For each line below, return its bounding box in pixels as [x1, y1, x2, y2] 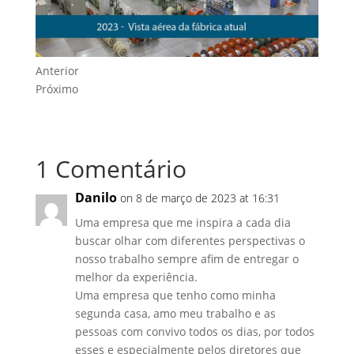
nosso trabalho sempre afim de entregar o [74, 251, 299, 267]
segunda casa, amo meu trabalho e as [74, 306, 276, 322]
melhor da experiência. [74, 269, 198, 285]
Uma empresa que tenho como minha [74, 288, 276, 303]
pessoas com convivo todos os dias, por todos [74, 324, 314, 340]
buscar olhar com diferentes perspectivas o [74, 233, 305, 249]
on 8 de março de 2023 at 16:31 [119, 190, 280, 206]
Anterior [35, 63, 79, 79]
